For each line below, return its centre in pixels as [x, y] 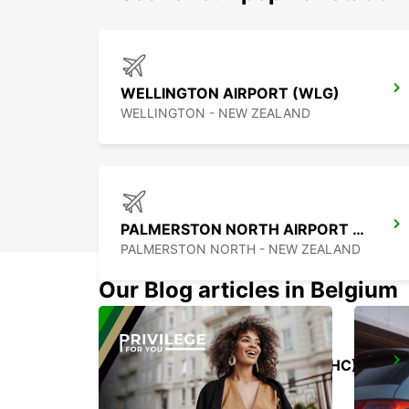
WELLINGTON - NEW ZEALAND [215, 113]
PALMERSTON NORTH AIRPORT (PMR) [358, 230]
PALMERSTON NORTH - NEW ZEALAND [241, 249]
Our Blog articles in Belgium [248, 290]
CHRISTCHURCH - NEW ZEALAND [223, 385]
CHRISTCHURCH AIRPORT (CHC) [239, 366]
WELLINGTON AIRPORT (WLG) [230, 94]
